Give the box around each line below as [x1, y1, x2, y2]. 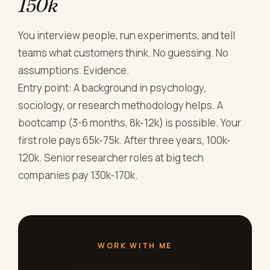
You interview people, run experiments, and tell [18, 28, 236, 42]
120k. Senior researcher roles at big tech [18, 150, 204, 165]
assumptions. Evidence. [18, 63, 130, 77]
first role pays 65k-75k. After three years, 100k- [18, 133, 231, 147]
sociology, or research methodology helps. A [18, 98, 224, 112]
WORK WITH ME [98, 240, 172, 251]
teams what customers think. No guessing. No [18, 45, 229, 60]
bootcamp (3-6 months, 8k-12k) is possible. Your [18, 115, 242, 130]
